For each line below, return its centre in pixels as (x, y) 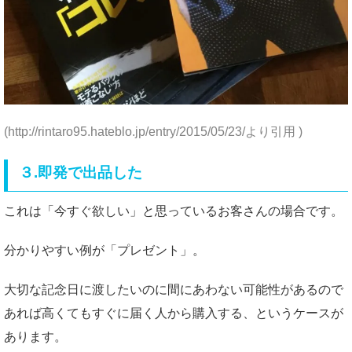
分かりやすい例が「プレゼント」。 (104, 250)
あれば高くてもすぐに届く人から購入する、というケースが (174, 313)
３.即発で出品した (81, 173)
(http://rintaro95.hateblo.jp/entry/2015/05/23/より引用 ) (153, 131)
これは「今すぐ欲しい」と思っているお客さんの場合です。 (174, 211)
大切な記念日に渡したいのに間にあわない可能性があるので (174, 289)
